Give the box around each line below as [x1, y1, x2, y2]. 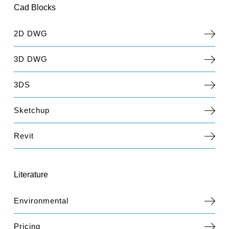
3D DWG [14, 54, 48, 63]
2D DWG [14, 29, 48, 38]
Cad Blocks [14, 3, 56, 12]
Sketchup [14, 105, 50, 114]
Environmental [14, 196, 69, 205]
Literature [14, 170, 49, 179]
